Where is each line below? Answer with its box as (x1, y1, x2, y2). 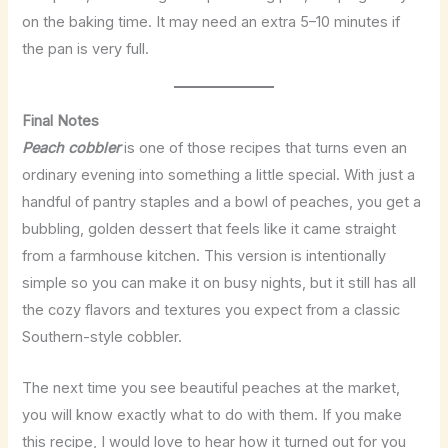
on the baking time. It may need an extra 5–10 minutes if (22, 12, 401, 31)
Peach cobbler (22, 139, 121, 158)
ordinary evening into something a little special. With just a (22, 166, 416, 185)
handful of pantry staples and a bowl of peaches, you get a (22, 193, 422, 212)
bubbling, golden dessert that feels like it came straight (22, 220, 397, 239)
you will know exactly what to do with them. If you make (22, 405, 403, 424)
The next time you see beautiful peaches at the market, (22, 378, 401, 397)
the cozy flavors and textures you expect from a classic (22, 301, 401, 320)
